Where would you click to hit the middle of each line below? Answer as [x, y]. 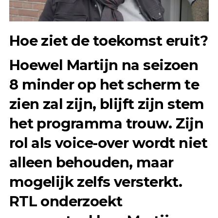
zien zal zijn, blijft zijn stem [107, 104]
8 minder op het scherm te [104, 85]
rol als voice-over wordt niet [108, 143]
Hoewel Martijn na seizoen [104, 65]
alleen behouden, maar [91, 163]
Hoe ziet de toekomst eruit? [109, 41]
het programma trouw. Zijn [106, 124]
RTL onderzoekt [66, 201]
